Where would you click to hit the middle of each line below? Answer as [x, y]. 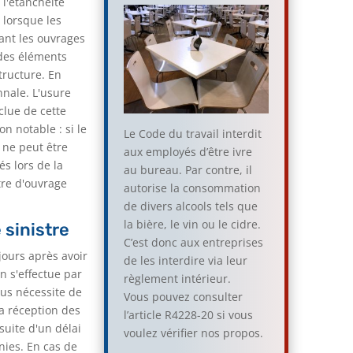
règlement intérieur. [178, 278]
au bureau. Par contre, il [188, 169]
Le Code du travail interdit [193, 133]
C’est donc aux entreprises [194, 242]
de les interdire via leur [186, 260]
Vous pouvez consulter [184, 296]
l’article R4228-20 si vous [189, 314]
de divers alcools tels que [191, 206]
